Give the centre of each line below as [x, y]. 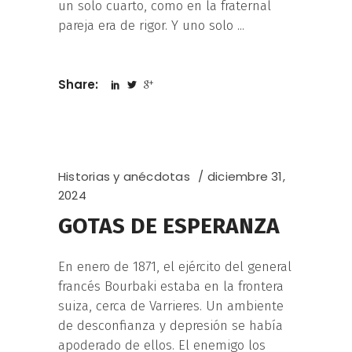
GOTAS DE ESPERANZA [169, 226]
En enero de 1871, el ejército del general [175, 267]
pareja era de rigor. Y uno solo [148, 26]
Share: [80, 85]
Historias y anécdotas [124, 177]
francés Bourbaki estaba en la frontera [171, 287]
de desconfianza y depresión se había [170, 326]
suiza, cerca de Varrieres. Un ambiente [171, 306]
